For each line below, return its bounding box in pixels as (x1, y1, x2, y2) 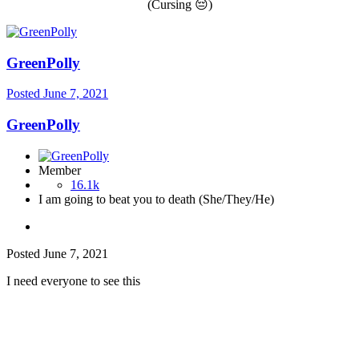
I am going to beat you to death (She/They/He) (38, 192, 274, 206)
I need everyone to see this (6, 273, 140, 288)
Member (38, 163, 81, 177)
